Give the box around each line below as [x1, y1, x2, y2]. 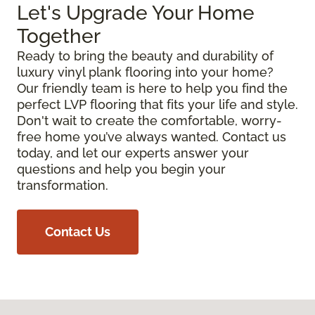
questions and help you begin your [17, 161, 226, 176]
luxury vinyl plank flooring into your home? [17, 64, 274, 79]
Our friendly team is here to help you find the [17, 80, 288, 96]
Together [17, 24, 101, 48]
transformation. [17, 177, 108, 193]
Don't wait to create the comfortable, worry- [17, 112, 282, 128]
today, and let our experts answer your [17, 145, 249, 160]
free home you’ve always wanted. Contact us [17, 129, 286, 144]
